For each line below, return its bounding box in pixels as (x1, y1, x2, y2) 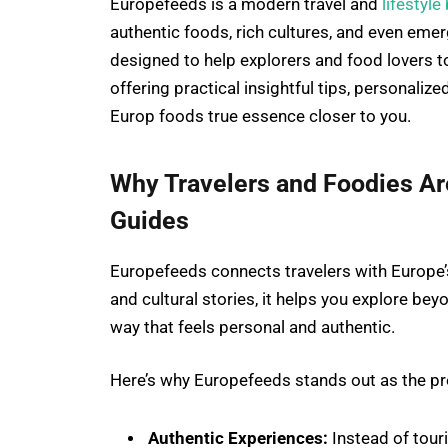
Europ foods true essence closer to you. (110, 107, 411, 127)
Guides (110, 206, 189, 236)
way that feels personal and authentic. (110, 317, 395, 337)
